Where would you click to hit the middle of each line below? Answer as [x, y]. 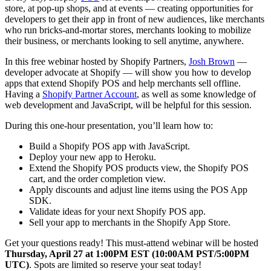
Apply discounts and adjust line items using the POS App [138, 189]
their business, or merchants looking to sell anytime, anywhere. [124, 41]
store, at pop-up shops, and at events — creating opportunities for [129, 8]
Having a [24, 94]
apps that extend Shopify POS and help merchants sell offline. [123, 83]
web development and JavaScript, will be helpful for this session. [128, 105]
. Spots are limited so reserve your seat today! [115, 264]
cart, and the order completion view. [97, 178]
